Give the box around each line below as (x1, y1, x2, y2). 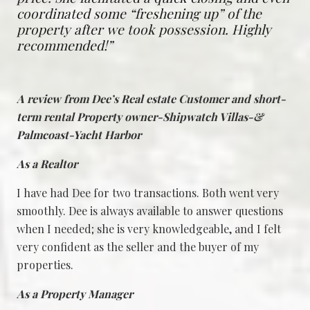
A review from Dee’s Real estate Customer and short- (17, 91, 286, 107)
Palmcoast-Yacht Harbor (17, 127, 141, 143)
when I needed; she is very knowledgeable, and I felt (17, 221, 281, 237)
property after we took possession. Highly (17, 19, 271, 38)
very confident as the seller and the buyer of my (17, 239, 259, 255)
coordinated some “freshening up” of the (17, 3, 262, 22)
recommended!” (17, 35, 113, 54)
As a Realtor (17, 156, 77, 172)
